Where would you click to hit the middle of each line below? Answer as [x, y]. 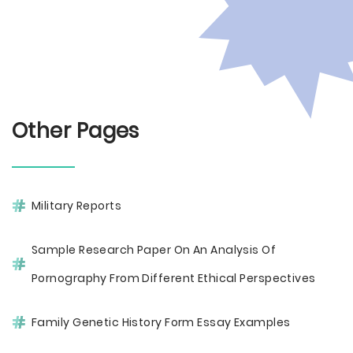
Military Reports [76, 206]
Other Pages [76, 131]
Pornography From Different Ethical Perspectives [174, 278]
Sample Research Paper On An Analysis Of [154, 250]
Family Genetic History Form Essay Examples [161, 322]
